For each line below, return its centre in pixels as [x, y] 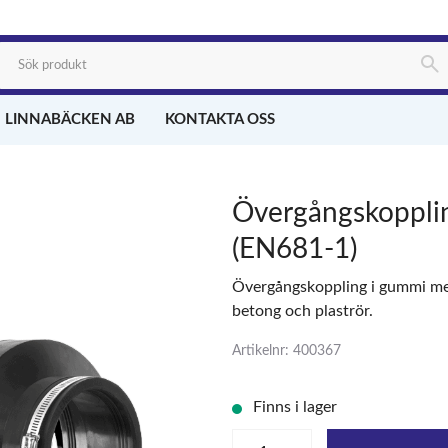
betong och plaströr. [302, 311]
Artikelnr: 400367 [286, 351]
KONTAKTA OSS [219, 119]
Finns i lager [299, 407]
